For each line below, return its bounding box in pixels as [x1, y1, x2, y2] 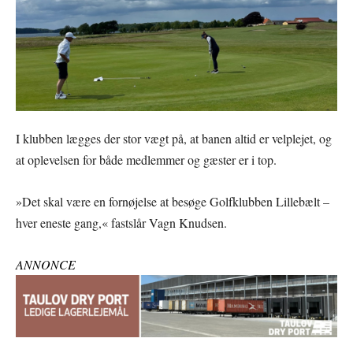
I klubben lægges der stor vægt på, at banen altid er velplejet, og [16, 130, 332, 147]
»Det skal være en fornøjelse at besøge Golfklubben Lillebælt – [16, 193, 329, 210]
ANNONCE [16, 256, 76, 273]
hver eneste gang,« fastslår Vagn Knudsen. [16, 214, 227, 232]
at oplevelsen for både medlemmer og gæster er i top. [16, 151, 277, 169]
